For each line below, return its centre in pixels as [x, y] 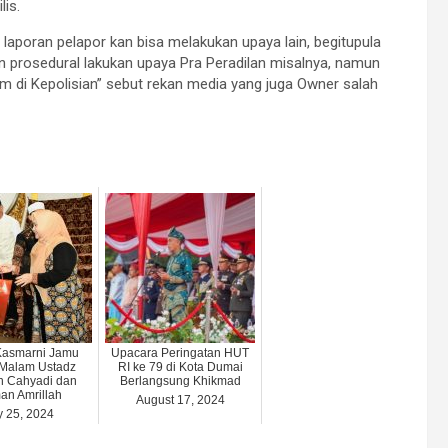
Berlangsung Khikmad [180, 381]
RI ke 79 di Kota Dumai [180, 367]
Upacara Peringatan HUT [180, 353]
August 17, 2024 [180, 400]
